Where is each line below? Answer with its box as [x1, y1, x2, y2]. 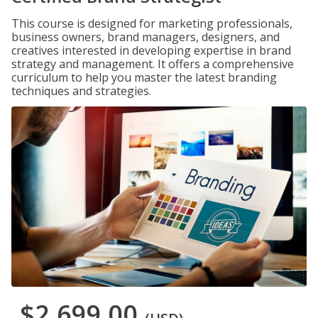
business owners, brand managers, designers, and [11, 29, 280, 45]
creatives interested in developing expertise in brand [11, 43, 291, 58]
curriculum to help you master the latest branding [11, 70, 277, 85]
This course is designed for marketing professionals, [11, 16, 292, 31]
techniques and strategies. [11, 83, 151, 99]
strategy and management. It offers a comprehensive [11, 56, 294, 72]
